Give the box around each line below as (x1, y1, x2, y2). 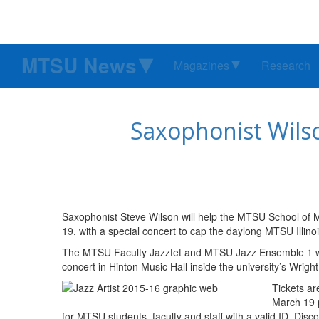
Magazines (174, 57, 229, 74)
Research (261, 57, 310, 74)
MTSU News (21, 51, 137, 80)
